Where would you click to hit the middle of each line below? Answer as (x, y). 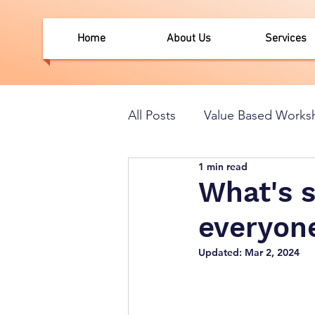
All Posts (152, 115)
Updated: (221, 252)
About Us (188, 39)
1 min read (223, 166)
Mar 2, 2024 (272, 252)
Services (285, 39)
